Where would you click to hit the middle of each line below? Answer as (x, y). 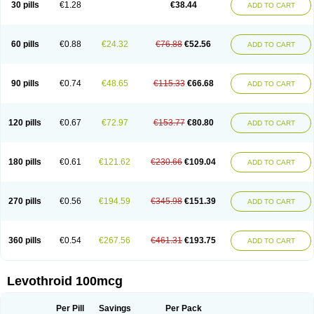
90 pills (25, 83)
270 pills (25, 201)
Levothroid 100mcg (65, 281)
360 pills (25, 240)
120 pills (25, 123)
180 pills (25, 162)
